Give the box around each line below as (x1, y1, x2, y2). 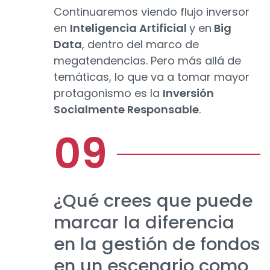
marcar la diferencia (54, 210, 234, 235)
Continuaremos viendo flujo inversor (54, 4, 250, 20)
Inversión (163, 86, 214, 101)
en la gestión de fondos (54, 232, 260, 257)
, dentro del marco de (82, 37, 199, 52)
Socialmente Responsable (54, 102, 199, 118)
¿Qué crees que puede (54, 189, 253, 213)
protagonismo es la (54, 86, 163, 101)
